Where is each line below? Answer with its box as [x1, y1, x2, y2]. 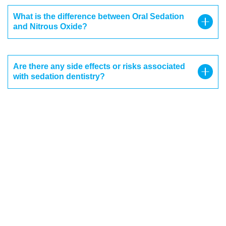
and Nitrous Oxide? [13, 22, 87, 31]
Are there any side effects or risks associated [13, 62, 185, 71]
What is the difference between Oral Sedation [13, 12, 184, 21]
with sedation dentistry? [13, 72, 105, 81]
